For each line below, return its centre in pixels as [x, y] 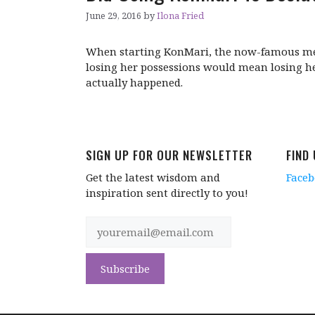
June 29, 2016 [114, 16]
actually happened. [134, 83]
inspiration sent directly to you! [167, 193]
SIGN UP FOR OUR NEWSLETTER [169, 155]
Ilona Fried [180, 16]
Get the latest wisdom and [153, 178]
